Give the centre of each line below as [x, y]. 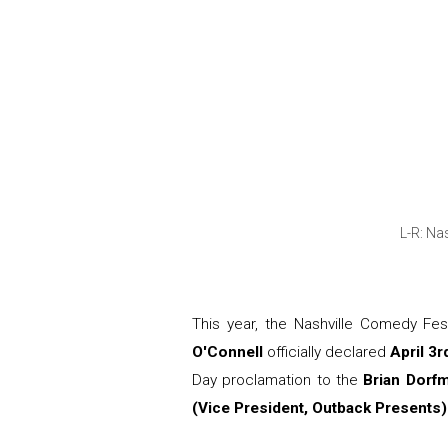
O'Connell [227, 352]
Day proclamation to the [278, 380]
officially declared [326, 352]
